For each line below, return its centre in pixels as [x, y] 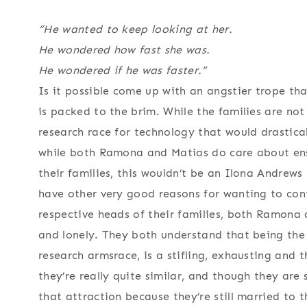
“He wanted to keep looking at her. [135, 29]
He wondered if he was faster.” [123, 71]
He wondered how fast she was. [124, 50]
